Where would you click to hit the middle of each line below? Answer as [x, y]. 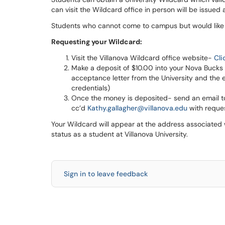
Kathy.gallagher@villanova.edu [137, 108]
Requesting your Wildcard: [97, 42]
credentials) [91, 88]
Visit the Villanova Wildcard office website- [143, 58]
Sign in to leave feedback [106, 174]
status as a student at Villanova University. [120, 134]
